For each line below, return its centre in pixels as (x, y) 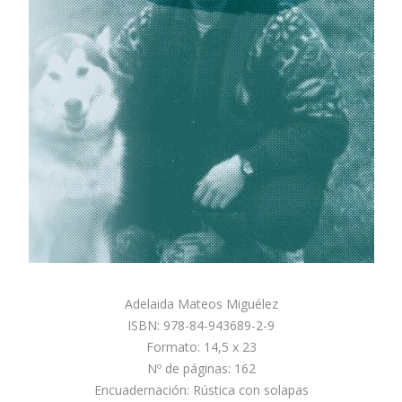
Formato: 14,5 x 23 (201, 346)
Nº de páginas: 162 (201, 368)
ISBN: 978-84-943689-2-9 (201, 325)
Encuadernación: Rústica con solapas (201, 389)
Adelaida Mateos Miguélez (201, 303)
